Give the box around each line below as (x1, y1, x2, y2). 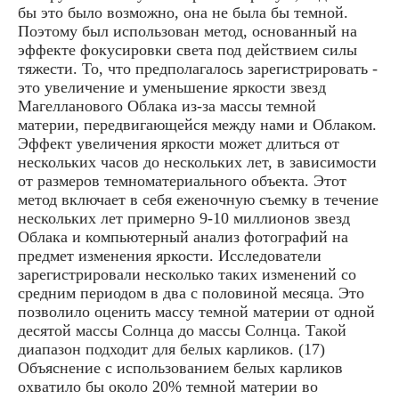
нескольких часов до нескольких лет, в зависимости (18, 152, 377, 171)
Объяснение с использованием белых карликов (18, 358, 343, 377)
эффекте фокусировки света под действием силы (18, 40, 357, 59)
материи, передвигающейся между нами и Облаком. (18, 115, 377, 134)
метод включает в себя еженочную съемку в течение (18, 190, 379, 208)
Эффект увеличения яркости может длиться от (18, 134, 339, 152)
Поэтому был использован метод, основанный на (18, 21, 357, 40)
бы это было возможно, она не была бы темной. (18, 3, 348, 21)
